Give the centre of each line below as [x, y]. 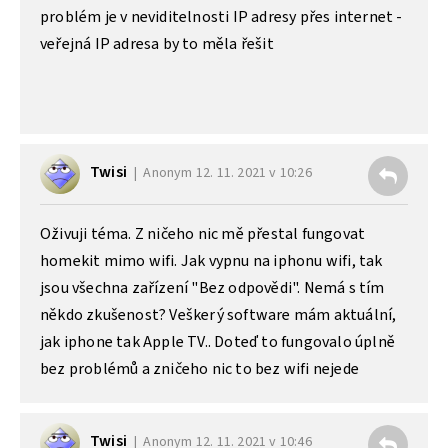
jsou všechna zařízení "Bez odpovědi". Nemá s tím [212, 287]
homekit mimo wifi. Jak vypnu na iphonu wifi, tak [211, 260]
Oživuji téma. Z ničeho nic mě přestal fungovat [203, 233]
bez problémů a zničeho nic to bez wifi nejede [200, 368]
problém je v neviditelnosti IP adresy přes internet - [221, 16]
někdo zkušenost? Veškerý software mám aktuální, [218, 314]
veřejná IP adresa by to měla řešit [157, 43]
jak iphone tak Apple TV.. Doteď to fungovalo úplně [218, 341]
